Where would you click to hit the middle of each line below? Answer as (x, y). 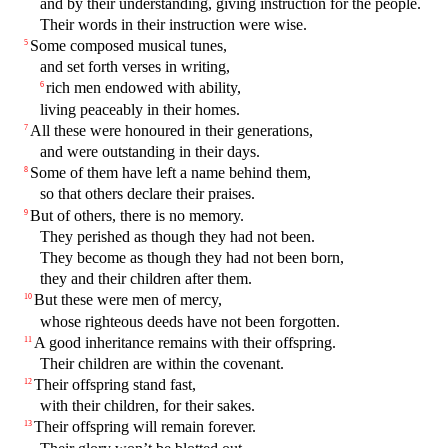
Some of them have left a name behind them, (170, 173)
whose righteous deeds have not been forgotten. (190, 321)
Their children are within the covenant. (162, 363)
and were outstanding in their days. (150, 152)
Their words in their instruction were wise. (173, 24)
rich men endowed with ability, (143, 88)
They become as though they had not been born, (192, 257)
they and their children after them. (146, 279)
